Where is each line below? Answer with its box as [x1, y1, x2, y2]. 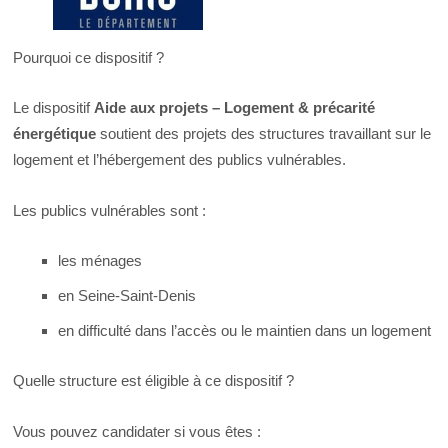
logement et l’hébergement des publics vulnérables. [13, 151, 347, 169]
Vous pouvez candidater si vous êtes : [13, 422, 262, 440]
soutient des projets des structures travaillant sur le [100, 125, 432, 143]
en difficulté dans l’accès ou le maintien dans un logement [58, 322, 432, 340]
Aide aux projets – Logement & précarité [94, 99, 376, 117]
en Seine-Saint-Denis [58, 287, 197, 305]
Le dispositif [13, 99, 95, 117]
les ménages [58, 252, 143, 270]
